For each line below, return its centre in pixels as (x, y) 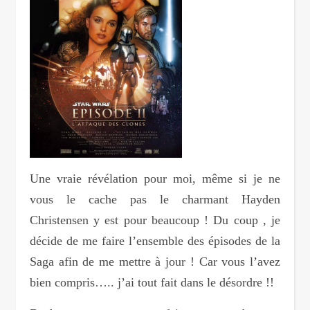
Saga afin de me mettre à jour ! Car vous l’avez (155, 262)
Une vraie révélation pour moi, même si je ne (155, 179)
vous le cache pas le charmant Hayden (155, 199)
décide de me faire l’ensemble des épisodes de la (155, 241)
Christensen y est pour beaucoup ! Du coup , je (155, 220)
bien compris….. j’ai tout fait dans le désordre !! (152, 282)
